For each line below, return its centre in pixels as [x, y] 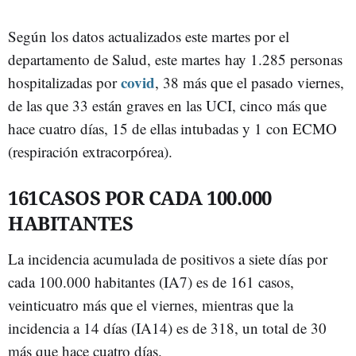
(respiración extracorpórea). [90, 152]
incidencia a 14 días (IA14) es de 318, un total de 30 [167, 328]
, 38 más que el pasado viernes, [250, 83]
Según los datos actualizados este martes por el [149, 37]
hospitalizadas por [62, 83]
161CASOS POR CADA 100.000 [140, 198]
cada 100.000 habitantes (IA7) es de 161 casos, [151, 282]
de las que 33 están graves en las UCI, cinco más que [167, 106]
